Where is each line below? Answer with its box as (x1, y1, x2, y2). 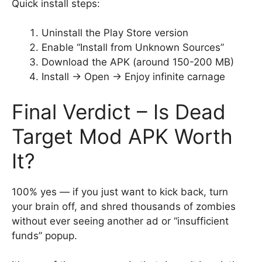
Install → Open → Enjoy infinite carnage (42, 71, 225, 82)
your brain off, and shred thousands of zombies (12, 200, 236, 212)
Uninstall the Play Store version (42, 27, 188, 39)
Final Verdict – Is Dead (12, 99, 226, 124)
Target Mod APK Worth (12, 123, 233, 149)
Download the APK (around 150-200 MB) (42, 56, 234, 68)
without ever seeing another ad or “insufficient (12, 215, 229, 227)
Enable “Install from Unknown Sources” (42, 42, 224, 53)
